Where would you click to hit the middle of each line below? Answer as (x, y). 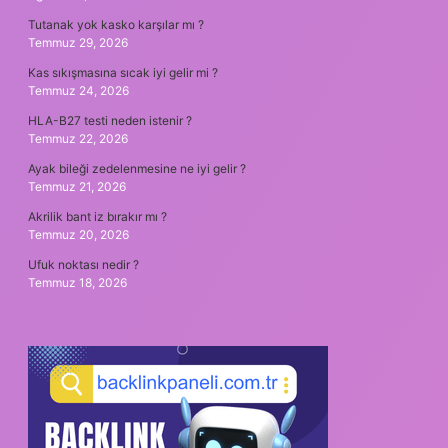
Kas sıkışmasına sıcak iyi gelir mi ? (123, 72)
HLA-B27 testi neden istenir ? (110, 120)
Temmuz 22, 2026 (78, 138)
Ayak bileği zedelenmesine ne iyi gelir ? (137, 168)
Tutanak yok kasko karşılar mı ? (116, 24)
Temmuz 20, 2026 (78, 234)
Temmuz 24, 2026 (78, 90)
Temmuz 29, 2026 (78, 42)
